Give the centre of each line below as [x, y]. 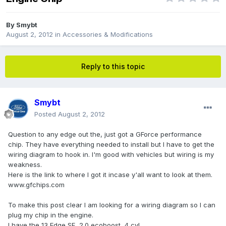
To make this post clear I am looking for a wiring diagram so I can [112, 205]
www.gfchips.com [36, 185]
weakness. [25, 165]
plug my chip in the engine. [51, 215]
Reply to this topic [113, 67]
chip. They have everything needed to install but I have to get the [111, 145]
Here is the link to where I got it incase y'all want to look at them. [110, 175]
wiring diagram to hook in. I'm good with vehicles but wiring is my [111, 155]
